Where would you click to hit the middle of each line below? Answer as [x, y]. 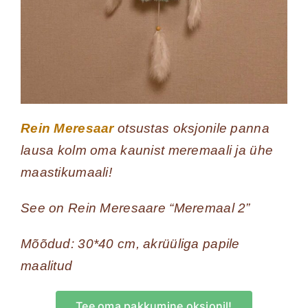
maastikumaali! [66, 172]
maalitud [46, 265]
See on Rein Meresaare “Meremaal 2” [135, 208]
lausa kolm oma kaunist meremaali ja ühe [147, 150]
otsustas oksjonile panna [191, 128]
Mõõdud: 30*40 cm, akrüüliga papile [130, 243]
